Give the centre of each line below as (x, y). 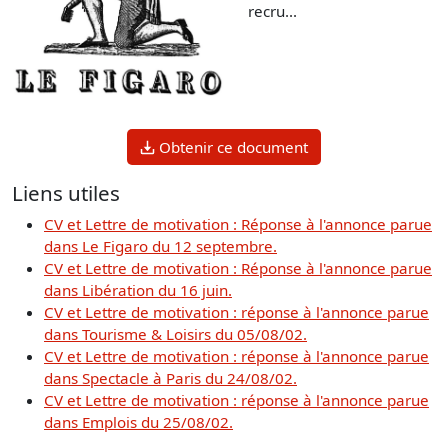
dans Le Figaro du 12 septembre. (160, 245)
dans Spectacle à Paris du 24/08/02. (170, 377)
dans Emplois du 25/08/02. (138, 421)
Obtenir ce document (233, 146)
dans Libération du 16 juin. (138, 289)
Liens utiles (66, 192)
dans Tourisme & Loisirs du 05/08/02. (175, 333)
